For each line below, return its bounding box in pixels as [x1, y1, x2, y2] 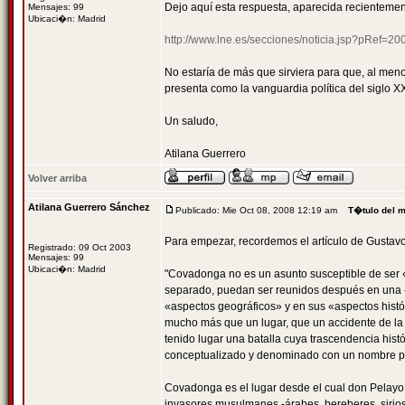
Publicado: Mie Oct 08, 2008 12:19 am [175, 205, 337, 215]
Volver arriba [28, 173, 87, 184]
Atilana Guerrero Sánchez [28, 202, 150, 212]
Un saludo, [165, 115, 218, 127]
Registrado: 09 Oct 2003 [28, 242, 131, 252]
